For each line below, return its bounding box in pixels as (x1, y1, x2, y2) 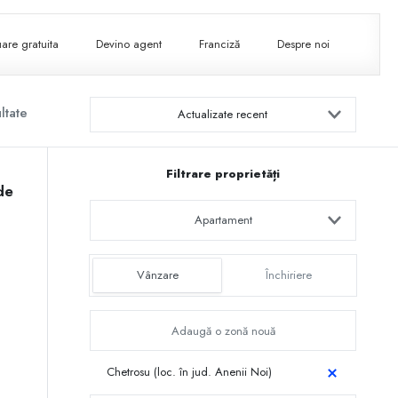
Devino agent (96, 36, 163, 53)
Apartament (194, 211, 252, 229)
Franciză (199, 36, 241, 53)
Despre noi (277, 36, 330, 53)
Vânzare (136, 267, 179, 284)
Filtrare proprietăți (166, 165, 280, 183)
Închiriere (266, 267, 312, 284)
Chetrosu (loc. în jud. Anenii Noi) (107, 363, 273, 381)
